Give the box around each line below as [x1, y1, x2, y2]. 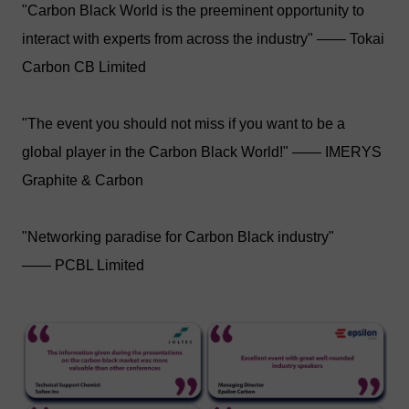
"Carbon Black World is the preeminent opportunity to [22, 3, 364, 19]
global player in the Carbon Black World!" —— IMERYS [22, 144, 382, 161]
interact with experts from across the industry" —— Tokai [22, 31, 384, 47]
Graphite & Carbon [22, 173, 143, 189]
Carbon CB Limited [22, 59, 146, 76]
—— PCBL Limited [22, 257, 144, 274]
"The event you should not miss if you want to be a [22, 116, 345, 132]
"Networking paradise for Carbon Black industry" [22, 229, 334, 246]
